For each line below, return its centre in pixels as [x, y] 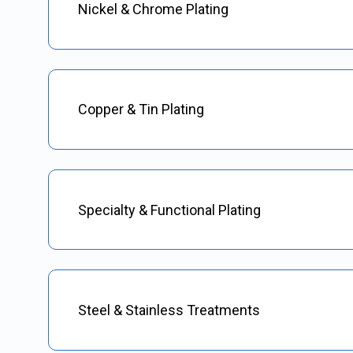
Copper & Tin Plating [141, 110]
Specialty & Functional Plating [169, 210]
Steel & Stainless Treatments [169, 310]
